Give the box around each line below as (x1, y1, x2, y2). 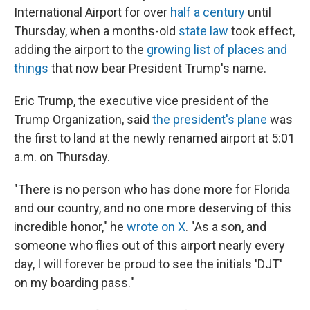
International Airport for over (14, 5, 170, 19)
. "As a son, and (185, 219, 266, 234)
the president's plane (152, 112, 267, 127)
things (14, 61, 48, 75)
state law (179, 24, 228, 38)
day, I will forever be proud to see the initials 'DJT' (14, 257, 282, 271)
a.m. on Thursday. (14, 149, 110, 164)
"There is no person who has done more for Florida (14, 182, 290, 197)
